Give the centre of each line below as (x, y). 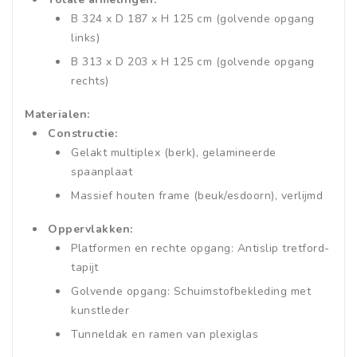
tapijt (85, 268)
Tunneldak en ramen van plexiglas (165, 335)
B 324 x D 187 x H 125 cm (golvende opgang (193, 19)
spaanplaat (102, 172)
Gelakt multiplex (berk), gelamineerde (174, 153)
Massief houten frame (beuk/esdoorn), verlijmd (197, 196)
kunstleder (100, 311)
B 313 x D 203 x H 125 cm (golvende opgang (193, 62)
